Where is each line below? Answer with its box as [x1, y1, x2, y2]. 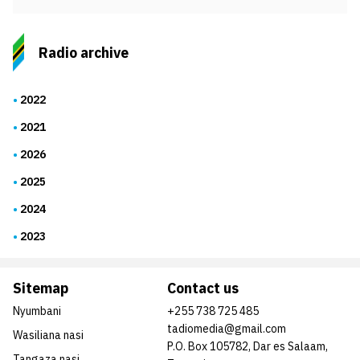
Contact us [167, 279, 239, 297]
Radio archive [39, 43, 129, 62]
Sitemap [13, 279, 68, 297]
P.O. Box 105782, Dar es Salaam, [167, 339, 328, 354]
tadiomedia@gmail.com [167, 321, 286, 336]
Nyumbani [13, 304, 61, 318]
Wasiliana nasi [13, 328, 84, 342]
